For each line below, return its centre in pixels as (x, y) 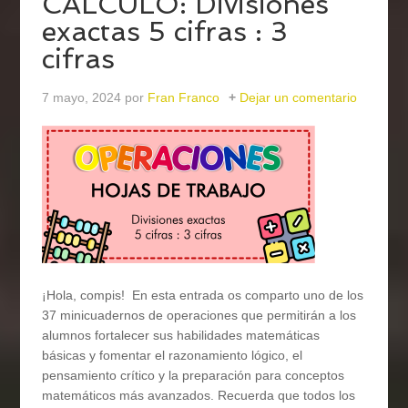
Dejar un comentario (299, 98)
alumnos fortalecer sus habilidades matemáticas (181, 336)
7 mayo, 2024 (82, 98)
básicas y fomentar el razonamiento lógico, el (173, 356)
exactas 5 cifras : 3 (165, 32)
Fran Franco (184, 98)
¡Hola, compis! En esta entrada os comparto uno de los (203, 296)
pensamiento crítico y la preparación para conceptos (194, 376)
